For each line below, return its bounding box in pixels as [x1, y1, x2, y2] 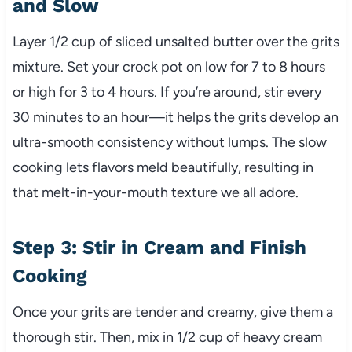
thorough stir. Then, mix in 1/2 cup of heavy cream [12, 328, 322, 346]
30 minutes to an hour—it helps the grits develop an [12, 108, 339, 126]
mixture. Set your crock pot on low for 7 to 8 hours [12, 58, 325, 76]
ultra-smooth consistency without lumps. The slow [12, 134, 327, 152]
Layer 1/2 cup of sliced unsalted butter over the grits [12, 33, 339, 51]
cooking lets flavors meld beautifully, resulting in [12, 159, 313, 177]
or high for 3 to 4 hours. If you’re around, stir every [12, 83, 321, 101]
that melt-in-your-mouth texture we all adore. [12, 184, 299, 202]
